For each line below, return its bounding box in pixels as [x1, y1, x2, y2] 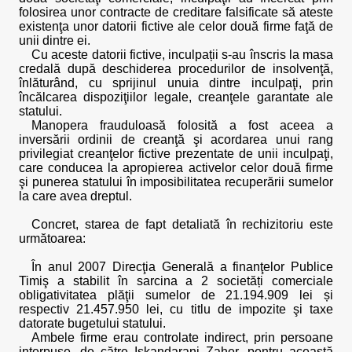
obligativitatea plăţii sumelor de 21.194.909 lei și [19, 288, 333, 302]
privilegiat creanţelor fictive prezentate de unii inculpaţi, [19, 147, 333, 160]
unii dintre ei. [19, 34, 90, 47]
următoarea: [19, 232, 86, 245]
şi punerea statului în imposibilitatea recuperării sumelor [19, 175, 333, 189]
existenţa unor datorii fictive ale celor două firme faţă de [19, 20, 333, 33]
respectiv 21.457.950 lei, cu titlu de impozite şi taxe [19, 302, 333, 316]
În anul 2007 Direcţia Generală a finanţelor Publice [31, 260, 333, 273]
